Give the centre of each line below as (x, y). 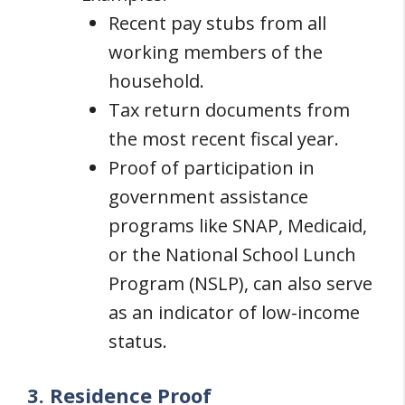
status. (138, 341)
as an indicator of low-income (234, 312)
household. (156, 80)
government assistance (208, 196)
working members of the (216, 52)
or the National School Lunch (232, 254)
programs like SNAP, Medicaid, (238, 225)
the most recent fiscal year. (224, 138)
